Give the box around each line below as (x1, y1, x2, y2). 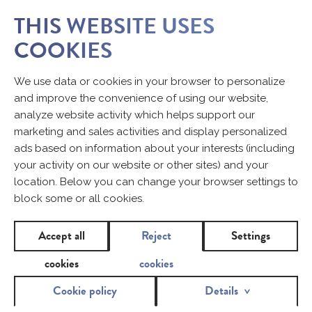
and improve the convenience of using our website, (14, 92, 268, 104)
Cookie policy (53, 282, 117, 299)
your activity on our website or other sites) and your (14, 159, 268, 171)
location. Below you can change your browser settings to (14, 175, 298, 188)
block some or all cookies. (14, 192, 144, 205)
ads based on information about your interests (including (14, 142, 295, 155)
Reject (141, 227, 171, 244)
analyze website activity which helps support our (14, 109, 255, 121)
